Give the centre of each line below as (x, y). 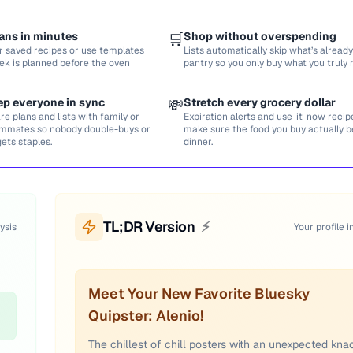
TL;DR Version (149, 227)
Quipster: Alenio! (146, 316)
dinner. (198, 142)
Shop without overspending (260, 36)
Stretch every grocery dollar (260, 102)
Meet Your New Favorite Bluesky (199, 294)
